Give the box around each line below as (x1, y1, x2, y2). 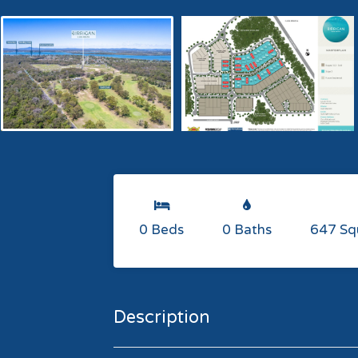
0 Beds (139, 221, 184, 238)
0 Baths (222, 221, 272, 238)
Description (113, 307, 210, 328)
